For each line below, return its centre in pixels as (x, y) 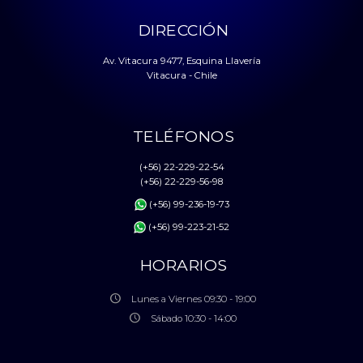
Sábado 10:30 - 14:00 (193, 318)
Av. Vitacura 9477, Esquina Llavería (181, 60)
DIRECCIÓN (184, 30)
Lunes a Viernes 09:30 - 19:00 (193, 299)
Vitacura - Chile (181, 75)
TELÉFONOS (184, 136)
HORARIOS (184, 265)
